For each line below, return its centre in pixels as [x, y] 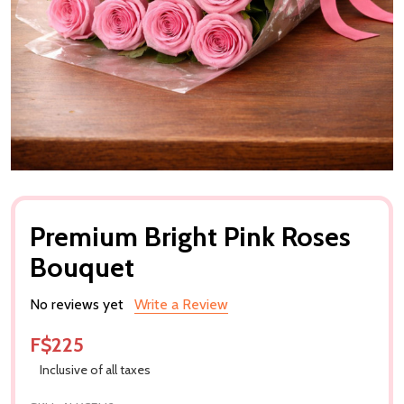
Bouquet [82, 267]
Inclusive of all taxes [95, 369]
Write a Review [181, 304]
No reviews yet [77, 304]
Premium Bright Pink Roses [190, 236]
